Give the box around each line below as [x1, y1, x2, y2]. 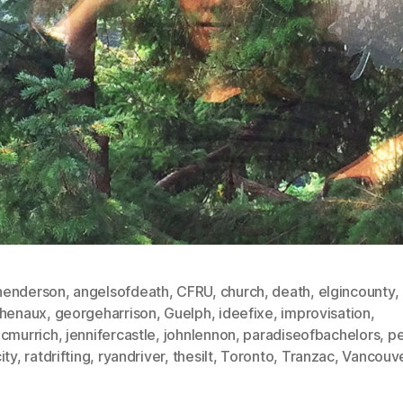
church [219, 282, 264, 300]
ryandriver [97, 346, 166, 365]
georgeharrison [54, 303, 157, 322]
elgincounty [318, 282, 395, 300]
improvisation [281, 303, 371, 322]
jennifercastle [65, 325, 157, 344]
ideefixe [219, 303, 273, 322]
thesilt [172, 346, 213, 365]
